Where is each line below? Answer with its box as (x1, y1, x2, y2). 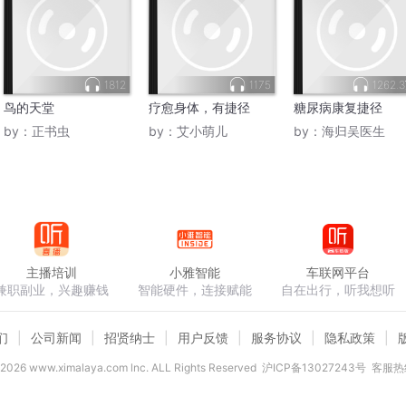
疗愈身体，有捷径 (149, 100, 250, 116)
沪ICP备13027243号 (261, 361, 366, 375)
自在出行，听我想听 (281, 282, 395, 298)
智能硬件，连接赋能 (138, 282, 252, 298)
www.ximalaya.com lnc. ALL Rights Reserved (25, 361, 256, 375)
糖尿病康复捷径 (294, 100, 382, 116)
